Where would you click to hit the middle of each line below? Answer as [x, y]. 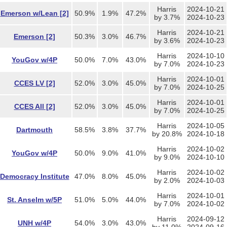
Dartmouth [34, 130]
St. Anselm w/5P [34, 200]
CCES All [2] [34, 106]
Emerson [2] [34, 36]
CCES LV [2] [34, 83]
